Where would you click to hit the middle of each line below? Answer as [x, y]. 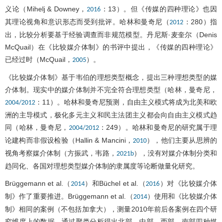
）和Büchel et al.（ [115, 183]
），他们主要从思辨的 [182, 140]
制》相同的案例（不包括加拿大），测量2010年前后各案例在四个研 [111, 209]
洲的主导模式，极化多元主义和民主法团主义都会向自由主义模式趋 [111, 115]
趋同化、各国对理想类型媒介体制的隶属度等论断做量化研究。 [102, 166]
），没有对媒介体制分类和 [175, 153]
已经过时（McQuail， [39, 59]
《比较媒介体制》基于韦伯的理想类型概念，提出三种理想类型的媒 [111, 77]
